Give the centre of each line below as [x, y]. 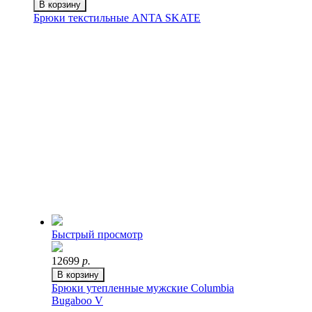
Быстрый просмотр [97, 234]
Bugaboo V [77, 301]
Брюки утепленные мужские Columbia [143, 288]
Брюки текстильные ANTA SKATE [117, 18]
